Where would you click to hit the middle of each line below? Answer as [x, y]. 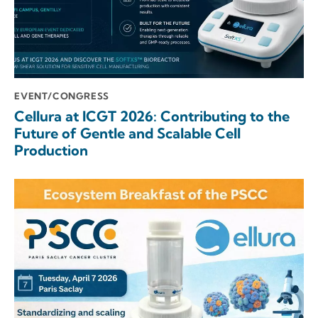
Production [51, 150]
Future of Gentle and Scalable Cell [127, 133]
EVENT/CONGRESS [62, 95]
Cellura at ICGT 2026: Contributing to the [152, 116]
